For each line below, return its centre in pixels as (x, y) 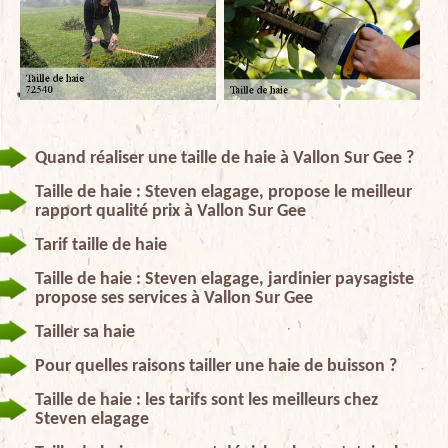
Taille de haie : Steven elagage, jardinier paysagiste (224, 279)
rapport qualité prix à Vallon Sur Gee (170, 211)
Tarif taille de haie (101, 245)
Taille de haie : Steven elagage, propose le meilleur (223, 192)
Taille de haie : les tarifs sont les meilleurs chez (206, 400)
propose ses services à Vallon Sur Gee (174, 298)
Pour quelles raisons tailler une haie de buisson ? (216, 366)
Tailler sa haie (85, 332)
